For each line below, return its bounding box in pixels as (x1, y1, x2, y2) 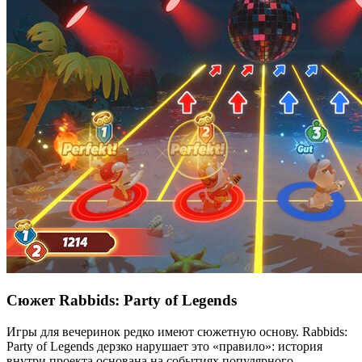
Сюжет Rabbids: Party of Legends (6, 291, 237, 309)
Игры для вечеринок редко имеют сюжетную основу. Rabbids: (6, 324, 347, 339)
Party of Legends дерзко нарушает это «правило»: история (6, 339, 322, 353)
